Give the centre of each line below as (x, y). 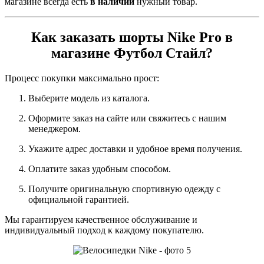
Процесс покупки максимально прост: (82, 78)
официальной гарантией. (79, 199)
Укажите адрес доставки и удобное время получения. (135, 148)
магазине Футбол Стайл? (132, 53)
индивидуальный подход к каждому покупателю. (104, 230)
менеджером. (55, 128)
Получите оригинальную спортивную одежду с (124, 189)
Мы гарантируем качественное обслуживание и (101, 219)
